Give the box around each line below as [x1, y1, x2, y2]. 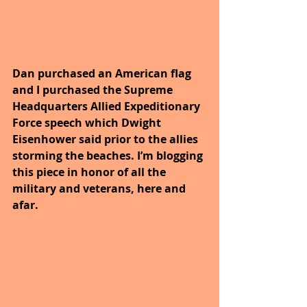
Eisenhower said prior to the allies [12, 132, 201, 147]
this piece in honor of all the [12, 164, 169, 180]
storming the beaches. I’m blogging [12, 148, 206, 164]
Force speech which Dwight [12, 115, 164, 131]
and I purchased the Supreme [12, 82, 175, 98]
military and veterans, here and [12, 181, 188, 197]
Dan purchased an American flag [12, 66, 194, 82]
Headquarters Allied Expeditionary [12, 99, 203, 114]
